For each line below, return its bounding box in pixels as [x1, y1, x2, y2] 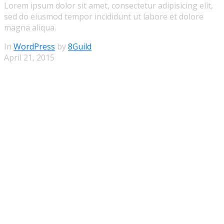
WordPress [13, 40, 55, 52]
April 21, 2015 [4, 51, 54, 63]
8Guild [68, 40, 91, 52]
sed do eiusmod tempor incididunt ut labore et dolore [4, 10, 203, 22]
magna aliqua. [4, 21, 56, 33]
